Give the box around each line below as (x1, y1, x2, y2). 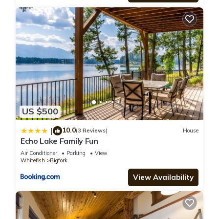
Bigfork (50, 156, 67, 164)
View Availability (133, 172, 194, 182)
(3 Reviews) (76, 127, 108, 134)
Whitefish (21, 156, 45, 164)
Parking (66, 149, 86, 156)
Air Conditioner (21, 149, 57, 156)
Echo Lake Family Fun (21, 135, 98, 146)
